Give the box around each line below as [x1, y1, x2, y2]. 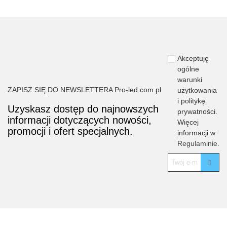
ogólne [177, 65, 199, 73]
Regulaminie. [177, 139, 219, 148]
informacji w [177, 129, 215, 137]
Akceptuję [177, 54, 209, 63]
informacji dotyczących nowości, [8, 114, 152, 126]
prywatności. [177, 107, 217, 116]
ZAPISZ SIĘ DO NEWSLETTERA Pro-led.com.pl [8, 85, 161, 94]
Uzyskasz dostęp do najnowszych [8, 103, 159, 115]
